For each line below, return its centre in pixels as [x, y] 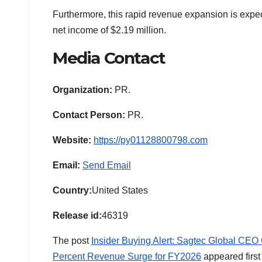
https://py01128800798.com [151, 140]
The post [72, 240]
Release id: [77, 215]
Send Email [107, 165]
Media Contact [109, 58]
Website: [72, 140]
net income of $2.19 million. [111, 30]
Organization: [82, 89]
